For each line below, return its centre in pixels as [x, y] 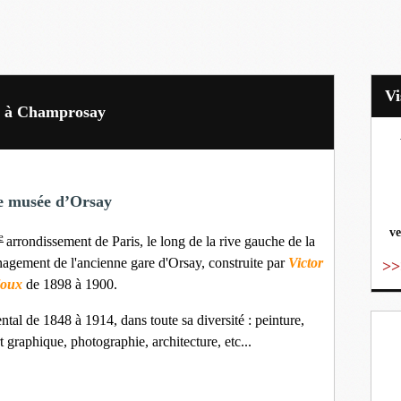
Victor [305, 263]
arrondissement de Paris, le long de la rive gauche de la [161, 242]
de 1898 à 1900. [69, 285]
